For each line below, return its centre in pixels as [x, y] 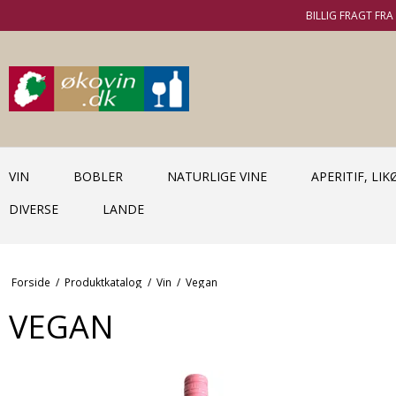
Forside [30, 282]
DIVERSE [34, 209]
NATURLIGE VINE [217, 176]
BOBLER [98, 176]
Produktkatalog [103, 282]
